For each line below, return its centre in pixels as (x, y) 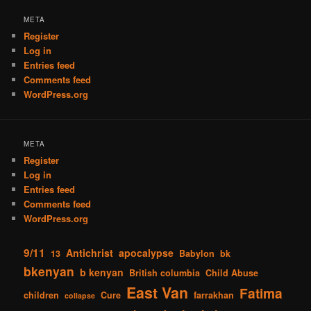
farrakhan (214, 295)
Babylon (197, 253)
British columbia (165, 272)
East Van (158, 292)
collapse (80, 295)
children (42, 295)
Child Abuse (232, 272)
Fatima (261, 293)
